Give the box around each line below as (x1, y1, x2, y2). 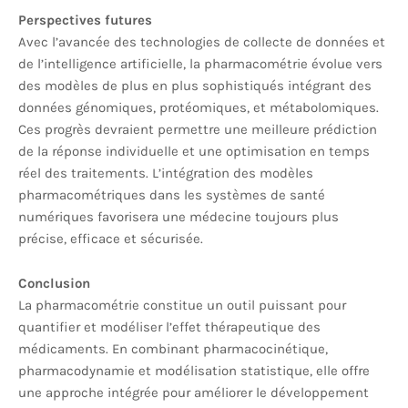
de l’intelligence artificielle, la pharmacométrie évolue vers (18, 56, 382, 72)
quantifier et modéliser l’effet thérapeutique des (18, 319, 321, 335)
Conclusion (18, 275, 90, 291)
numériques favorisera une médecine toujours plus (18, 209, 339, 225)
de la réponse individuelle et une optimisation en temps (18, 143, 370, 159)
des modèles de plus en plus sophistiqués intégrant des (18, 77, 372, 94)
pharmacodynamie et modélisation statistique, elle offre (18, 362, 370, 379)
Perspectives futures (18, 12, 152, 28)
